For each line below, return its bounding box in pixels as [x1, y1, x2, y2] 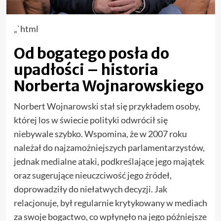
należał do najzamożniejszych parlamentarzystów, [13, 142, 205, 153]
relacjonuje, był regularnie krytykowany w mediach [13, 197, 207, 209]
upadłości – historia [13, 60, 158, 79]
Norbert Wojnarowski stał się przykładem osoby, [13, 101, 200, 112]
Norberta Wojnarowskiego [13, 76, 204, 96]
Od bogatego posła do [13, 44, 169, 63]
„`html [13, 23, 38, 35]
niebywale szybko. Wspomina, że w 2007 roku [13, 128, 187, 140]
